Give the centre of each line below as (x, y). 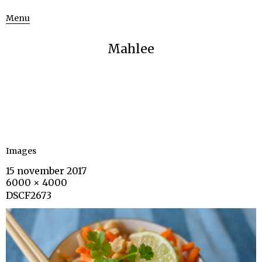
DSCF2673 (29, 195)
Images (21, 151)
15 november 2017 (46, 171)
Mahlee (131, 49)
